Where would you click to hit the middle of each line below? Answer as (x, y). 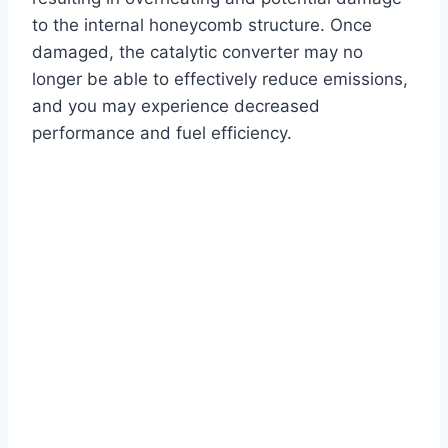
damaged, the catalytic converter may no (197, 52)
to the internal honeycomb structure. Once (202, 25)
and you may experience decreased (176, 106)
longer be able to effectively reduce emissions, (220, 79)
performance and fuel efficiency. (162, 133)
